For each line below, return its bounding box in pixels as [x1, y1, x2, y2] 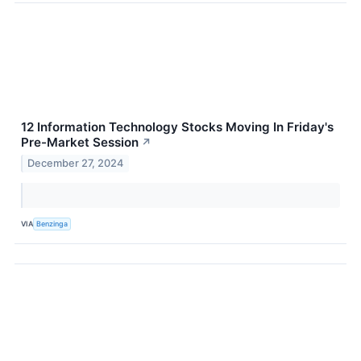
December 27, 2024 [27, 156, 124, 169]
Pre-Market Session [21, 134, 139, 150]
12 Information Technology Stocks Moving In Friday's [21, 118, 334, 135]
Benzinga [36, 219, 68, 229]
